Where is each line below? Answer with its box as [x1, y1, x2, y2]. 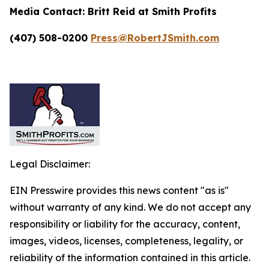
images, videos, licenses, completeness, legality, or [10, 235, 243, 247]
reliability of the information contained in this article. [10, 252, 250, 264]
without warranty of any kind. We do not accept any [10, 201, 251, 213]
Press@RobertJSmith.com [91, 32, 219, 44]
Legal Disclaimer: [10, 158, 90, 170]
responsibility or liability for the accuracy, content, [10, 218, 240, 230]
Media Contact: [10, 5, 88, 17]
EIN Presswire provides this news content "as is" [10, 184, 229, 196]
